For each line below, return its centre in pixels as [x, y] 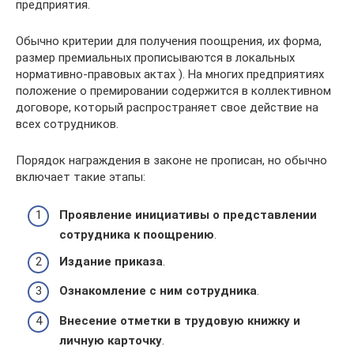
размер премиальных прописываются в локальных [155, 57]
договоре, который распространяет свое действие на [167, 107]
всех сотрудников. [67, 124]
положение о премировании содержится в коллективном [173, 90]
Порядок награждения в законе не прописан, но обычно [171, 160]
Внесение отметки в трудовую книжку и [180, 320]
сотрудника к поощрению [137, 235]
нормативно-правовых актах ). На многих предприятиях [170, 74]
